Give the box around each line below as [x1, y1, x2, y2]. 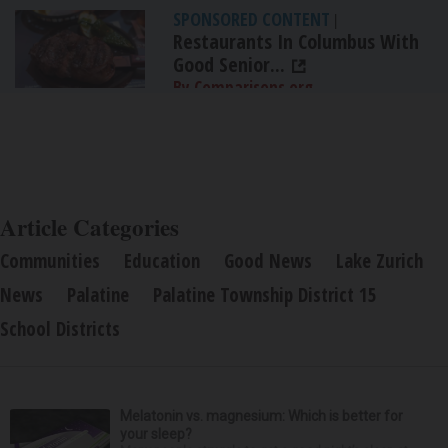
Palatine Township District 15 [153, 282, 377, 309]
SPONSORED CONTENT [173, 7, 330, 32]
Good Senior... [173, 51, 285, 79]
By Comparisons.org [173, 76, 313, 100]
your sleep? [120, 426, 192, 443]
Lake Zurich [336, 248, 423, 275]
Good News [224, 248, 312, 275]
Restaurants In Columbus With [173, 28, 419, 56]
